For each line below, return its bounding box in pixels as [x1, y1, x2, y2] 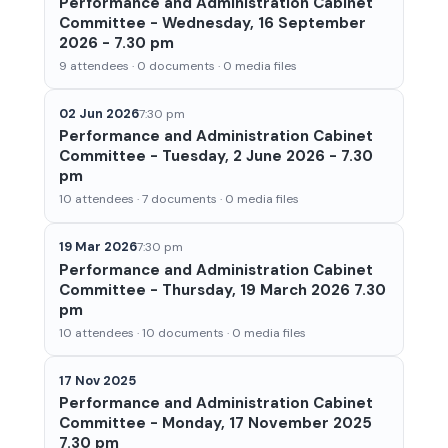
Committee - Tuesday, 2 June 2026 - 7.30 [58, 146, 373, 167]
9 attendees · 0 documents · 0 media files [58, 57, 297, 74]
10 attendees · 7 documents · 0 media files [58, 191, 299, 208]
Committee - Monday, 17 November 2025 [58, 412, 372, 433]
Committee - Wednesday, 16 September [58, 12, 366, 33]
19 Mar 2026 [58, 238, 137, 256]
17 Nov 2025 [58, 371, 136, 389]
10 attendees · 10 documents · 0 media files [58, 324, 306, 341]
